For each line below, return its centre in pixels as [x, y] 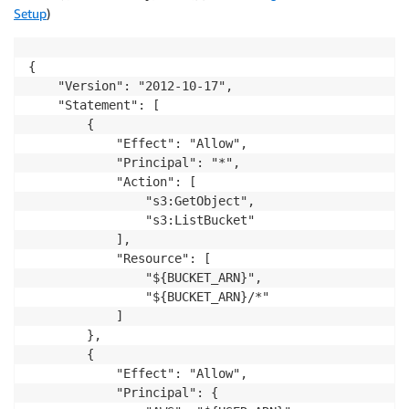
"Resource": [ [120, 258]
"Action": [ [112, 181]
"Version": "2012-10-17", [131, 85]
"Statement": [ [94, 105]
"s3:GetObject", [142, 200]
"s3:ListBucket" [142, 220]
